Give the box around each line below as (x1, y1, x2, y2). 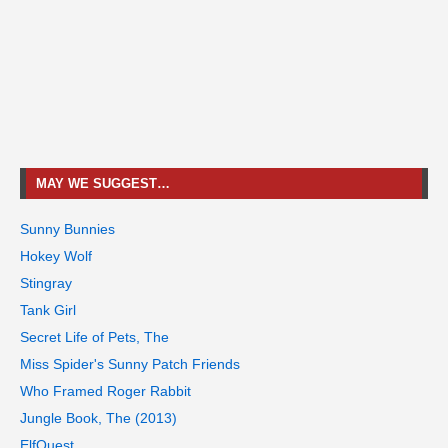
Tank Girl (20, 301, 76, 318)
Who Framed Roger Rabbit (20, 382, 191, 399)
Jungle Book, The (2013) (20, 409, 177, 426)
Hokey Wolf (20, 247, 92, 264)
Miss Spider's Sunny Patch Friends (20, 355, 240, 372)
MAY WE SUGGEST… (36, 175, 170, 191)
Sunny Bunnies (20, 220, 115, 237)
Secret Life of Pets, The (20, 328, 169, 345)
